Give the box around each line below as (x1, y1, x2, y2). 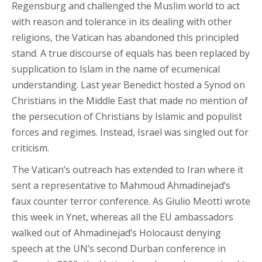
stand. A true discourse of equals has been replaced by (12, 47, 250, 60)
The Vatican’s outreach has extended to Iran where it (12, 163, 243, 176)
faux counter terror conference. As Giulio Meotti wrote (12, 195, 250, 208)
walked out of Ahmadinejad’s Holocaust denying (12, 226, 221, 239)
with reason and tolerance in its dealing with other (12, 15, 232, 28)
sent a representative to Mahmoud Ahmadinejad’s (12, 179, 230, 192)
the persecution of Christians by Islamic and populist (12, 110, 242, 123)
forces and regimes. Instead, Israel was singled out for (12, 126, 249, 139)
